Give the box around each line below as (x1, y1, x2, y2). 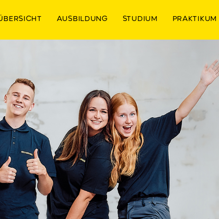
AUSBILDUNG (56, 14, 108, 23)
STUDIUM (122, 14, 158, 23)
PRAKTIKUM (172, 14, 217, 23)
